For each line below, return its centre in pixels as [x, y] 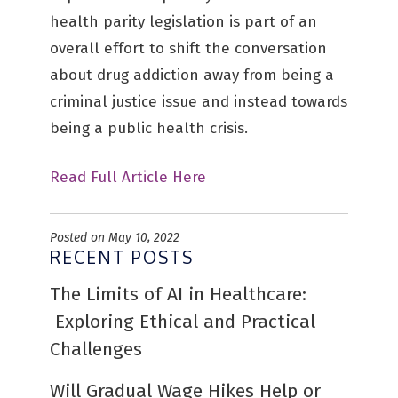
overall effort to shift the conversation [188, 48]
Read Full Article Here [128, 177]
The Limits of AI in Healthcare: [178, 294]
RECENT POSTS [122, 257]
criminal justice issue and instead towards [199, 102]
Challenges [96, 349]
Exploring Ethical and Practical [183, 322]
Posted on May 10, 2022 [115, 238]
